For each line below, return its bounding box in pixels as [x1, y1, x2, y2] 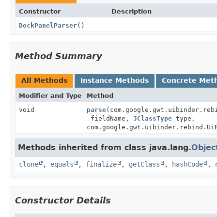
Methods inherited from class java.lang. [18, 142, 191, 152]
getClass [129, 160, 160, 168]
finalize [86, 160, 117, 168]
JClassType [133, 114, 172, 122]
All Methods [21, 76, 67, 84]
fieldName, [87, 114, 133, 122]
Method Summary [15, 50, 102, 61]
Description [111, 7, 152, 15]
